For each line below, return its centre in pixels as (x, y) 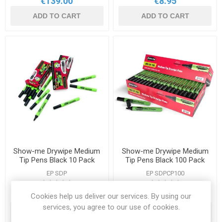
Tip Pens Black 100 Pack (165, 160)
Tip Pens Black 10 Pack (57, 160)
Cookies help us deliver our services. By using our (111, 196)
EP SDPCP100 (165, 173)
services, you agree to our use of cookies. (111, 207)
